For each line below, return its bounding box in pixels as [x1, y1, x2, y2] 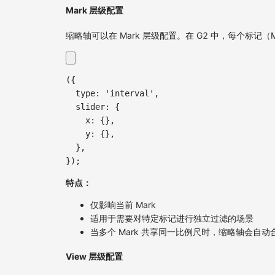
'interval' [105, 88, 154, 98]
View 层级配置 [66, 251, 123, 262]
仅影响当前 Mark [90, 199, 156, 210]
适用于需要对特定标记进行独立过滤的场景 [90, 212, 254, 223]
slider [76, 101, 105, 112]
